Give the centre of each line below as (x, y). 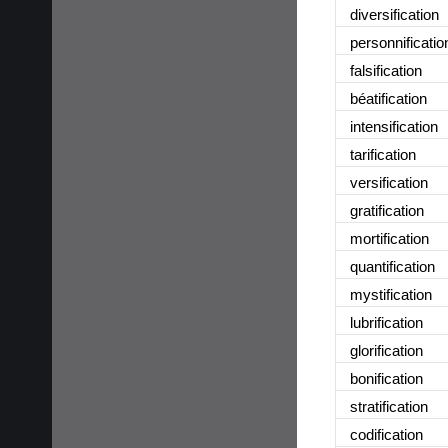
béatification (388, 98)
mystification (391, 294)
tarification (383, 154)
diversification (394, 14)
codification (386, 434)
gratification (387, 210)
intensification (394, 126)
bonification (386, 378)
